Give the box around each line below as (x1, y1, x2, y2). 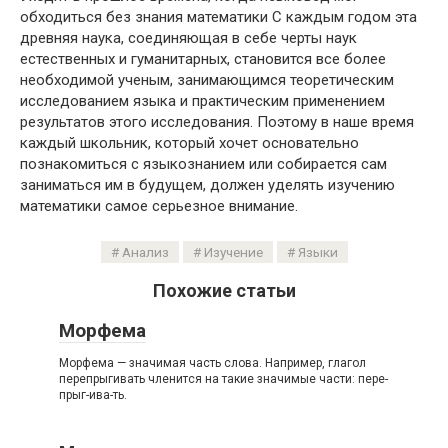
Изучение (203, 244, 263, 260)
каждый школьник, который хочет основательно (20, 134, 359, 152)
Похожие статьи (152, 280, 296, 301)
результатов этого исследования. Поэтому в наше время (20, 113, 414, 131)
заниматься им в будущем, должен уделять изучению (20, 176, 395, 194)
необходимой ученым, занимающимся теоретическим (20, 71, 394, 89)
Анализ (121, 244, 169, 260)
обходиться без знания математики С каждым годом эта (20, 8, 417, 26)
